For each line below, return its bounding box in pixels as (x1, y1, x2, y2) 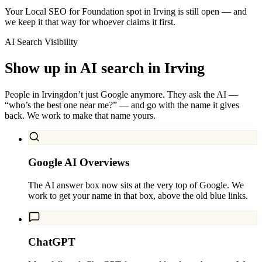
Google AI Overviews (28, 156, 129, 168)
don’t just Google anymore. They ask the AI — (64, 89, 238, 100)
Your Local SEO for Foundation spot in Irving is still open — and (5, 6, 247, 16)
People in (5, 89, 42, 100)
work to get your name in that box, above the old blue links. (28, 190, 248, 201)
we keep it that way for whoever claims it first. (5, 16, 175, 27)
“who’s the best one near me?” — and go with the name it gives (5, 100, 239, 111)
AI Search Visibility (5, 36, 78, 47)
